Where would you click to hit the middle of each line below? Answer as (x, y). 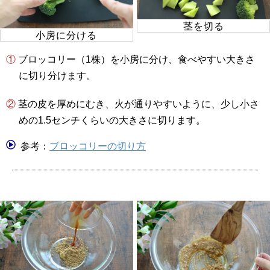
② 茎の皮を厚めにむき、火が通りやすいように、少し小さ (11, 104)
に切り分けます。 (57, 75)
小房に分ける (67, 35)
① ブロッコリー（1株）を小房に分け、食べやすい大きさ (11, 59)
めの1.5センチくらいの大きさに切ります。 (112, 120)
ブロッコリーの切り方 (98, 146)
